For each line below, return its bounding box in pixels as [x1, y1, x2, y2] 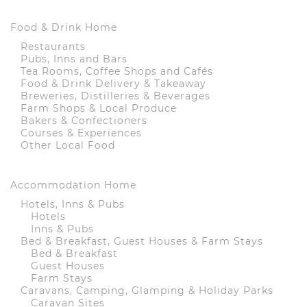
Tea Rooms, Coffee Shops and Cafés [21, 65, 213, 78]
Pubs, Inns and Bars [21, 53, 127, 66]
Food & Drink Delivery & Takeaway [21, 77, 206, 90]
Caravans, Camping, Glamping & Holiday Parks [21, 284, 273, 297]
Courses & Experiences [21, 127, 142, 140]
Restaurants [21, 40, 86, 53]
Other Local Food [21, 139, 115, 152]
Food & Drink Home [10, 21, 117, 34]
